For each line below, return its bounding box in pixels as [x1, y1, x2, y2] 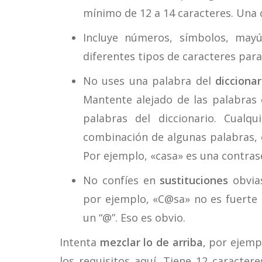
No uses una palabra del [83, 74, 216, 88]
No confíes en [83, 173, 160, 187]
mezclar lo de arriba [96, 235, 203, 249]
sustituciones [160, 173, 229, 187]
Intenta [60, 235, 96, 249]
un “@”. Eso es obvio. [83, 211, 185, 225]
